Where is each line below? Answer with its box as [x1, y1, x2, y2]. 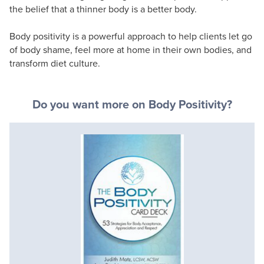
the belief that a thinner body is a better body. [9, 2, 197, 15]
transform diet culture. [9, 56, 100, 70]
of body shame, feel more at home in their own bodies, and [9, 42, 252, 56]
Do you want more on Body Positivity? [32, 95, 232, 113]
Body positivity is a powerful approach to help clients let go [9, 29, 252, 42]
